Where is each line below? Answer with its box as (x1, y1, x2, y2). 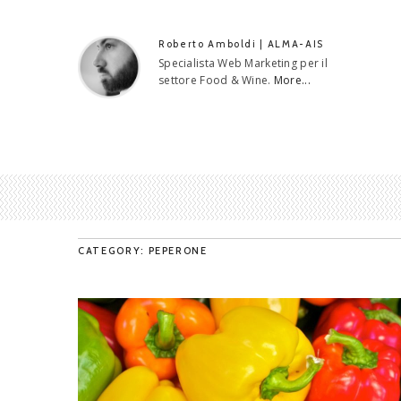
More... (273, 73, 311, 88)
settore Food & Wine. (158, 73, 274, 88)
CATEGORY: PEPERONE (78, 243, 208, 257)
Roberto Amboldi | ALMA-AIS (158, 38, 324, 50)
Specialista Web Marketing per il (158, 55, 328, 71)
